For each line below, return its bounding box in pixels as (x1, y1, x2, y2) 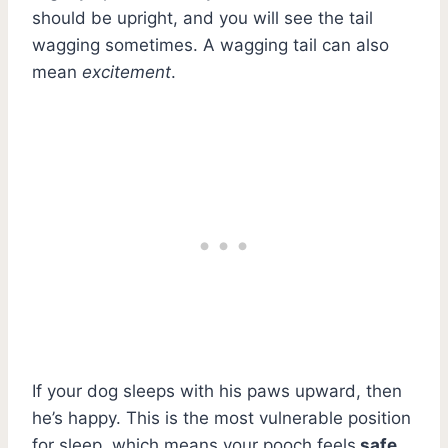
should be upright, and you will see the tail (32, 7, 373, 28)
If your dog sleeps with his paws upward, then (32, 380, 402, 401)
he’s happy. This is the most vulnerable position (32, 407, 411, 428)
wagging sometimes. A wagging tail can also (32, 34, 389, 55)
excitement (77, 61, 171, 82)
